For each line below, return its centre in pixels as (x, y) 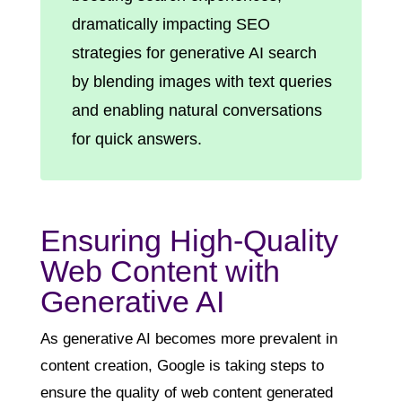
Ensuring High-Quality (189, 240)
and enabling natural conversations (197, 110)
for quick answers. (136, 139)
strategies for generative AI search (194, 52)
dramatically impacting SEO (170, 24)
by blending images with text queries (201, 81)
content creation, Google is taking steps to (182, 365)
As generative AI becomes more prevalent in (188, 338)
